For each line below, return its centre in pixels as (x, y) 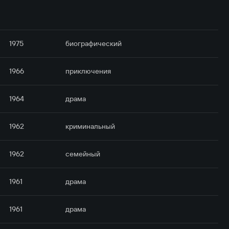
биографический (94, 43)
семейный (83, 154)
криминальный (90, 126)
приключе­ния (88, 71)
